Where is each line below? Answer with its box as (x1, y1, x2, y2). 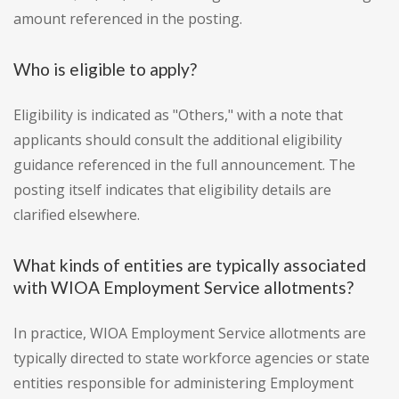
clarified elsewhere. (13, 205, 140, 225)
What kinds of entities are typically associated (13, 255, 366, 276)
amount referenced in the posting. (13, 9, 242, 29)
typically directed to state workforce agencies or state (13, 348, 370, 369)
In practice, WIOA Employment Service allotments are (13, 323, 366, 344)
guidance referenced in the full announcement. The (13, 155, 355, 175)
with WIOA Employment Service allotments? (13, 277, 354, 298)
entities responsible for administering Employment (13, 373, 354, 394)
